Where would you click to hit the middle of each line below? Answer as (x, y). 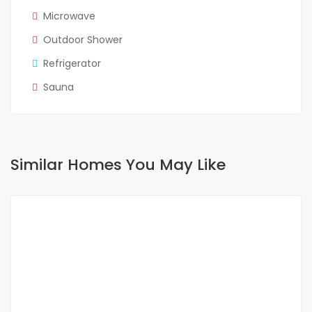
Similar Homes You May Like (118, 165)
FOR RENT (69, 228)
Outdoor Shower (83, 40)
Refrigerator (72, 64)
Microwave (69, 16)
